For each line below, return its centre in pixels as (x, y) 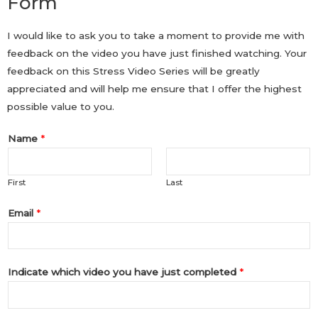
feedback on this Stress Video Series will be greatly (133, 71)
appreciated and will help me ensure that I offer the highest (154, 89)
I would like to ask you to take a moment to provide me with (156, 36)
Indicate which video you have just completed (124, 272)
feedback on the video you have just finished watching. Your (157, 54)
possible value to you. (61, 107)
